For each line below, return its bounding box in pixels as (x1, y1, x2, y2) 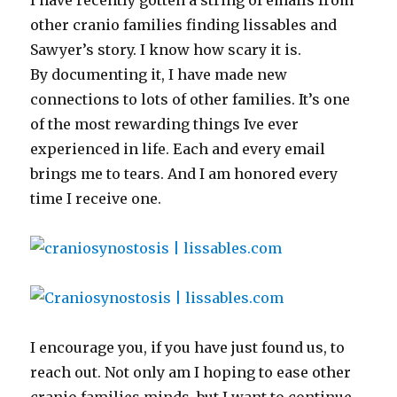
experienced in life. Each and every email (30, 140, 326, 158)
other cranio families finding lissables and (30, 16, 338, 34)
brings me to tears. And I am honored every (30, 165, 339, 183)
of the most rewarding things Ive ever (30, 115, 300, 133)
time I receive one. (30, 190, 162, 207)
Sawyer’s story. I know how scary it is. (30, 41, 302, 58)
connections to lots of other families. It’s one (30, 90, 351, 108)
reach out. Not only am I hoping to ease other (30, 363, 352, 381)
